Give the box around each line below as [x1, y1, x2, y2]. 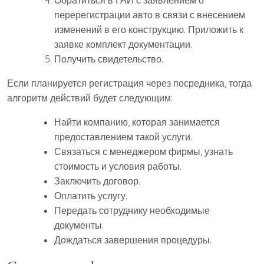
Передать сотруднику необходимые [54, 204, 210, 217]
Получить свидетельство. [54, 53, 163, 65]
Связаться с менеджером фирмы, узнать [54, 146, 233, 158]
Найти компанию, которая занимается [54, 116, 220, 128]
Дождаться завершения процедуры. [54, 234, 212, 246]
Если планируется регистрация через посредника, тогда [7, 77, 252, 90]
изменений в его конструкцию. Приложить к [54, 24, 243, 36]
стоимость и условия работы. [54, 160, 181, 173]
